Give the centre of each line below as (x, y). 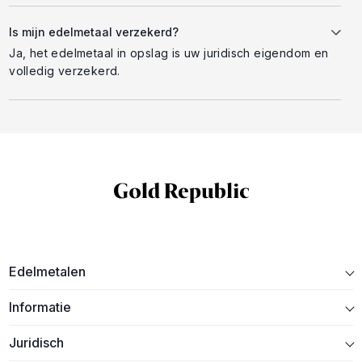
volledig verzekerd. (65, 71)
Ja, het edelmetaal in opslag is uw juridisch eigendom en (169, 53)
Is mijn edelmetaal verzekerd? (94, 32)
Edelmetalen (48, 271)
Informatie (40, 307)
